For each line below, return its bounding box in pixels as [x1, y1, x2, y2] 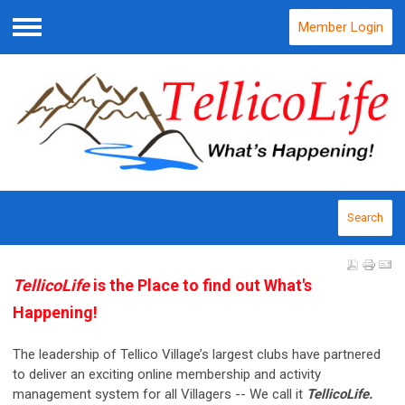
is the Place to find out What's [89, 275, 312, 295]
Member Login [298, 19, 383, 35]
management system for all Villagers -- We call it [13, 385, 306, 402]
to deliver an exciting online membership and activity [13, 365, 321, 382]
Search [347, 210, 383, 224]
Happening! [13, 302, 98, 322]
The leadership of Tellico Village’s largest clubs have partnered [13, 345, 381, 363]
